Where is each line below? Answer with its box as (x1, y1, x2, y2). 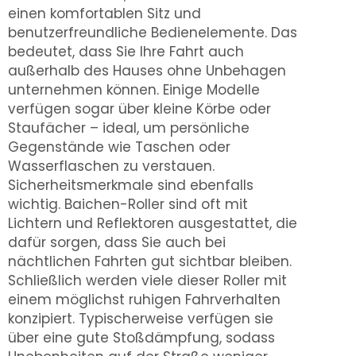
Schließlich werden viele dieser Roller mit (8, 271, 287, 290)
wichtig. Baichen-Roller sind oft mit (8, 195, 248, 214)
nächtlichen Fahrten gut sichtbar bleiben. (8, 252, 292, 271)
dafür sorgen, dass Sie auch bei (8, 233, 226, 252)
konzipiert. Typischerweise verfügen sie (8, 309, 273, 328)
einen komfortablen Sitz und (8, 4, 201, 23)
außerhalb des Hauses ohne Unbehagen (8, 61, 286, 80)
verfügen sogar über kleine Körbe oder (8, 99, 271, 118)
